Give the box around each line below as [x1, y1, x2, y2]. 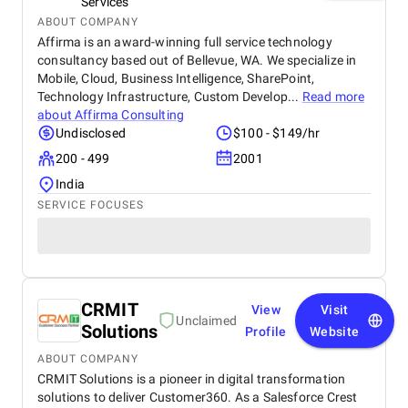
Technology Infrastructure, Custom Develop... [37, 89, 302, 104]
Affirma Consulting [75, 107, 185, 122]
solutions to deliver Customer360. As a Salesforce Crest [37, 390, 358, 404]
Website [309, 324, 360, 339]
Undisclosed [56, 126, 126, 140]
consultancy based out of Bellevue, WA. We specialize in [37, 53, 357, 67]
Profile [244, 324, 287, 339]
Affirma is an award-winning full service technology [37, 35, 332, 49]
